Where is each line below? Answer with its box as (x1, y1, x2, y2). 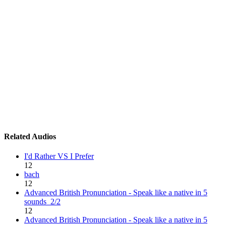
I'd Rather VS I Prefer (24, 152, 94, 161)
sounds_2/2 (24, 197, 61, 206)
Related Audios (4, 132, 56, 141)
